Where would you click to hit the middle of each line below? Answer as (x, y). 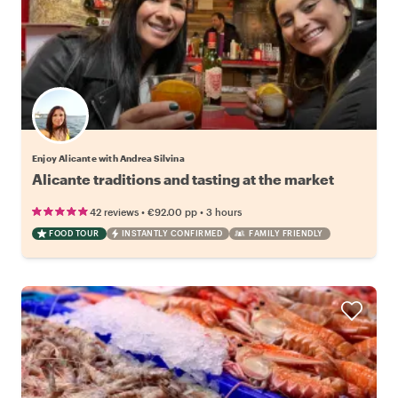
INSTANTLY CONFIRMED (171, 233)
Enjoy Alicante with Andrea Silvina (108, 158)
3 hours (224, 211)
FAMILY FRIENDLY (286, 233)
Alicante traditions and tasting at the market (183, 179)
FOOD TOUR (74, 233)
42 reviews (114, 211)
